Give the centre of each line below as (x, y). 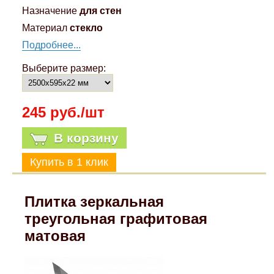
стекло (86, 28)
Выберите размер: (64, 68)
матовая (55, 236)
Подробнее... (51, 45)
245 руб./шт (63, 113)
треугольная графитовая (116, 219)
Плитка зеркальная (94, 202)
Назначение (49, 11)
